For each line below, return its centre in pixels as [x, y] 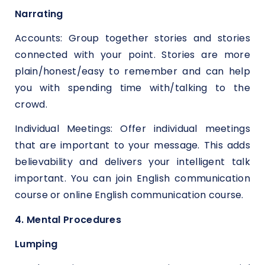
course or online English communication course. [129, 195]
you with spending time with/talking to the [132, 88]
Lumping [36, 244]
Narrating [39, 14]
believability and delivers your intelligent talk [132, 162]
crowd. [31, 104]
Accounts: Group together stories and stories [132, 38]
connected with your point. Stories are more [132, 54]
